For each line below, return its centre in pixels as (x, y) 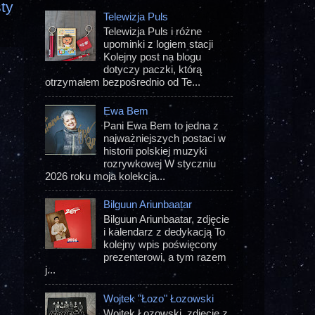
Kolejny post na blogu (153, 57)
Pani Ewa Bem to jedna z (161, 125)
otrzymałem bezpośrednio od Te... (123, 82)
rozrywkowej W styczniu (160, 163)
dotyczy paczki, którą (153, 70)
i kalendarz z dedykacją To (165, 232)
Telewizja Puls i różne (153, 32)
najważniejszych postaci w (165, 138)
